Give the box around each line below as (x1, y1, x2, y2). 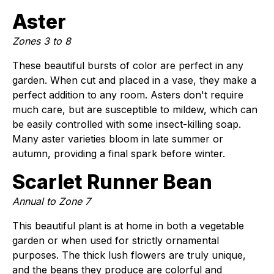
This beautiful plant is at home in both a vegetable (12, 220, 244, 232)
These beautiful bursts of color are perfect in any (12, 59, 243, 72)
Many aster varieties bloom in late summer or (12, 133, 223, 145)
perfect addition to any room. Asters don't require (12, 89, 243, 101)
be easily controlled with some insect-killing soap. (12, 118, 241, 130)
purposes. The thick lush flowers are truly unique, (12, 249, 246, 261)
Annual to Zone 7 (12, 195, 91, 207)
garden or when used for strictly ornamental (12, 234, 219, 246)
